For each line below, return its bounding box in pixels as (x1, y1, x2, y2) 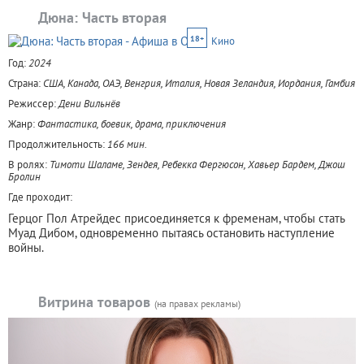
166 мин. (107, 136, 147, 151)
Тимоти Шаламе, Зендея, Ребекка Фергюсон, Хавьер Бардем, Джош (50, 157, 345, 171)
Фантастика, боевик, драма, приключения (37, 116, 226, 131)
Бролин (8, 169, 41, 184)
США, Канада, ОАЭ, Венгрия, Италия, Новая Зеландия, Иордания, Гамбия (43, 76, 355, 90)
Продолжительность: (8, 136, 107, 151)
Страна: (8, 76, 43, 90)
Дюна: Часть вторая (38, 7, 167, 27)
